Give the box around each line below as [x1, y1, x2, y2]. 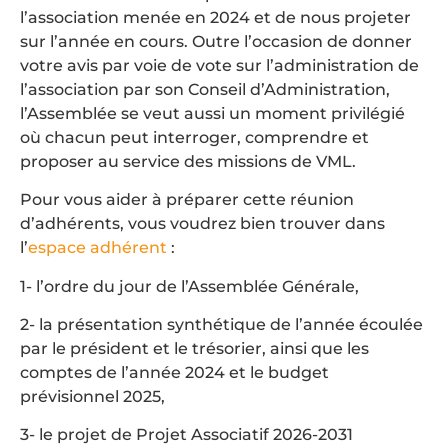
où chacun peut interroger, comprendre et [20, 127, 369, 147]
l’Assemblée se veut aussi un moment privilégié [20, 103, 405, 123]
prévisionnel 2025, [20, 386, 165, 406]
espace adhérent [28, 238, 167, 258]
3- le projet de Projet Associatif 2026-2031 [20, 425, 353, 445]
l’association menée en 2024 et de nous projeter [20, 7, 411, 27]
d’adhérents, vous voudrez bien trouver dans [20, 214, 385, 234]
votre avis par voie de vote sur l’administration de [20, 55, 419, 75]
